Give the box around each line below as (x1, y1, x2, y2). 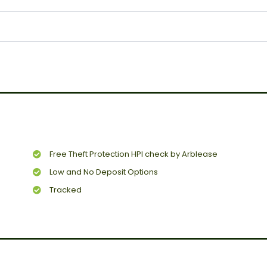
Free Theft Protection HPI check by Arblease (49, 148, 218, 160)
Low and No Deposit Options (49, 166, 158, 178)
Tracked (49, 184, 82, 196)
